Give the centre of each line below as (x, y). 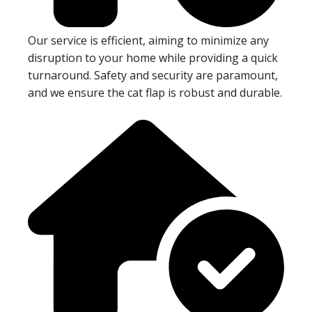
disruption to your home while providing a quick (153, 57)
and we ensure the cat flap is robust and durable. (155, 92)
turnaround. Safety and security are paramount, (153, 75)
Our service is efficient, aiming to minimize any (148, 40)
